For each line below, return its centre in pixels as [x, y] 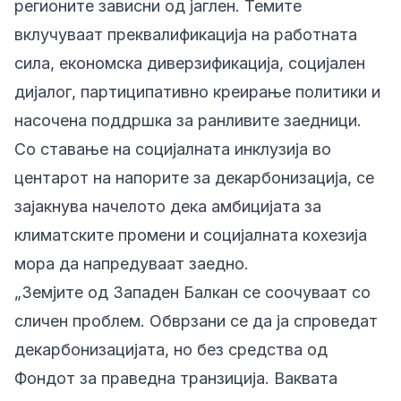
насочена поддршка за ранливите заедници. [188, 120]
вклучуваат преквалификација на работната [186, 34]
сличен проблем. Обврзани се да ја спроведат [196, 321]
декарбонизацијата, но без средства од [171, 350]
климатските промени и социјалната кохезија [191, 235]
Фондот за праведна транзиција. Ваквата [176, 378]
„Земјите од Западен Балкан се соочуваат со [192, 292]
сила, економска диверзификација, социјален [190, 63]
